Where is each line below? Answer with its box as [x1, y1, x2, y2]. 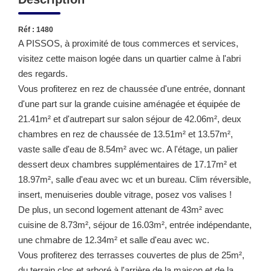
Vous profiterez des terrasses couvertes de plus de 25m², [18, 249, 244, 260]
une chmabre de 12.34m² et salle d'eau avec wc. [18, 234, 209, 245]
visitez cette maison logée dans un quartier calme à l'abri [18, 53, 241, 64]
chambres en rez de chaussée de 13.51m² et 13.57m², [18, 128, 233, 139]
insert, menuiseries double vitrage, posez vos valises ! [18, 189, 232, 200]
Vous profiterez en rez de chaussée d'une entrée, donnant [18, 83, 245, 94]
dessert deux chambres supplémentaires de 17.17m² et [18, 158, 237, 169]
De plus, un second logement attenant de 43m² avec [18, 204, 224, 215]
